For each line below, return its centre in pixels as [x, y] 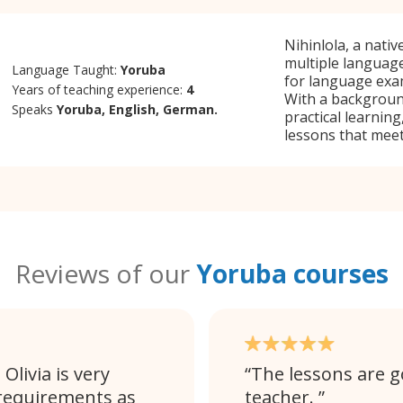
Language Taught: [67, 69]
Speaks [35, 109]
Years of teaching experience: [99, 89]
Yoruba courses [292, 273]
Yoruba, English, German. [138, 109]
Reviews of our [105, 273]
